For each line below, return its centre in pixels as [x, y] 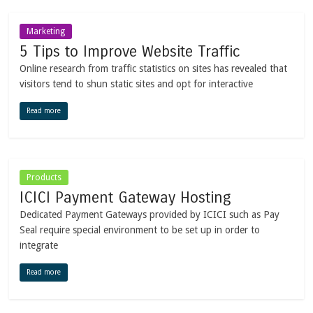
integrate [39, 245]
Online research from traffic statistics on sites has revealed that [154, 68]
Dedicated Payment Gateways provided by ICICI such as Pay [150, 214]
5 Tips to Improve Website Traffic [130, 51]
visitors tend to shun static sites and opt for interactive [137, 83]
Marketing [46, 31]
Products [44, 177]
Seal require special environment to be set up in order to [140, 230]
